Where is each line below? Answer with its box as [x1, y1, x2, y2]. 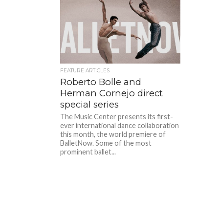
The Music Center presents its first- [60, 112, 174, 121]
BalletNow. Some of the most [60, 138, 152, 147]
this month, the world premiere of [60, 130, 166, 138]
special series [60, 98, 119, 110]
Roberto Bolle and [60, 76, 142, 88]
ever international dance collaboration [60, 121, 179, 130]
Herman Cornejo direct [60, 87, 163, 99]
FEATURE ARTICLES [60, 67, 110, 74]
